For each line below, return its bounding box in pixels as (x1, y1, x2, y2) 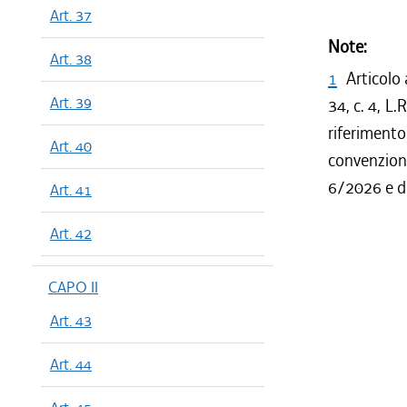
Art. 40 (50, 136, 92, 156)
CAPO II (48, 277, 98, 297)
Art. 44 (50, 354, 92, 374)
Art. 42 (50, 223, 92, 243)
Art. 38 (50, 49, 92, 69)
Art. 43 (50, 311, 92, 331)
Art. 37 (50, 5, 92, 25)
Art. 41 (50, 180, 92, 200)
